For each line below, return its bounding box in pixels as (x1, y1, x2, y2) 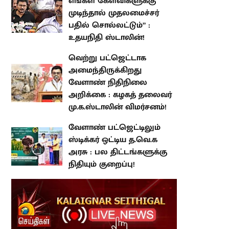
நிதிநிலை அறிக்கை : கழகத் (44, 63, 153, 78)
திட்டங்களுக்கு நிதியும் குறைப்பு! (44, 133, 170, 148)
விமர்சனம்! (44, 88, 85, 102)
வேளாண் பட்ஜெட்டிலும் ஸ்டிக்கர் (44, 109, 169, 123)
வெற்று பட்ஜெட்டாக (44, 39, 122, 53)
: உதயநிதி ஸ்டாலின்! (44, 18, 125, 33)
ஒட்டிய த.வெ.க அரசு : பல (44, 121, 142, 135)
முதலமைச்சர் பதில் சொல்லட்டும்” (44, 6, 174, 20)
